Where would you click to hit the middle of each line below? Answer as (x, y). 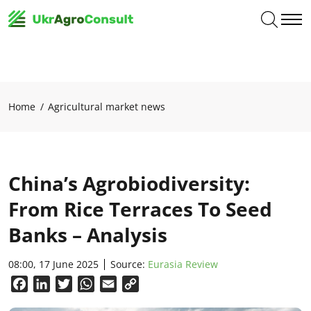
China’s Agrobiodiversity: (129, 183)
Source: (129, 264)
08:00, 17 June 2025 (53, 264)
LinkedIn (72, 284)
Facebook (53, 284)
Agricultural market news (107, 107)
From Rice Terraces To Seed (140, 209)
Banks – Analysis (88, 235)
